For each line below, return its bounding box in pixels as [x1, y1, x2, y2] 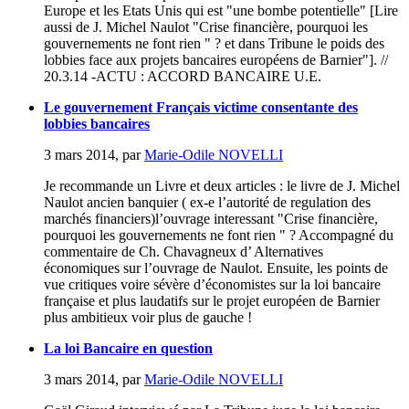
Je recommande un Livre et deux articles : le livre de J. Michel [44, 177, 400, 194]
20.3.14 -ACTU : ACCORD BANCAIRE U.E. [44, 68, 321, 84]
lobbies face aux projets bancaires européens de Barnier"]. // [44, 51, 388, 68]
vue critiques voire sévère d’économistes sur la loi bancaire [44, 276, 381, 292]
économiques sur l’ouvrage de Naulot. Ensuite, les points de [44, 259, 388, 276]
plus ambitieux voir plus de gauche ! [44, 309, 252, 325]
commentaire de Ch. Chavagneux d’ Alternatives [44, 243, 323, 259]
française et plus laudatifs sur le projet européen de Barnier [44, 292, 380, 309]
